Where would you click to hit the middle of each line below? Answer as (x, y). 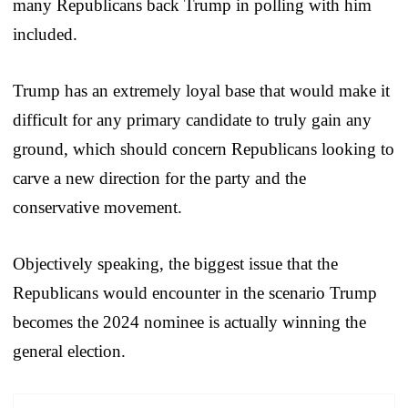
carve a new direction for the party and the (159, 178)
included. (45, 34)
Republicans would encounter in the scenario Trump (195, 292)
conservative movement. (97, 207)
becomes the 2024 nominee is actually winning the (189, 321)
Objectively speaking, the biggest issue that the (175, 263)
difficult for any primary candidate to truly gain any (192, 119)
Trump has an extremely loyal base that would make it (201, 90)
